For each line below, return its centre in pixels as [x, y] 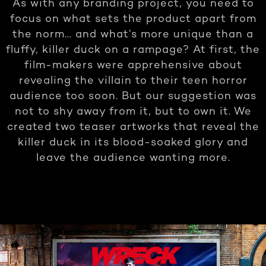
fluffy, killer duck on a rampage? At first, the [133, 50]
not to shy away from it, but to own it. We [133, 112]
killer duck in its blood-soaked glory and [133, 142]
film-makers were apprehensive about [133, 65]
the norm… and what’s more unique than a [133, 34]
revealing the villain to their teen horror [133, 81]
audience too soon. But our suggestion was [133, 96]
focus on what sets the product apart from [133, 19]
